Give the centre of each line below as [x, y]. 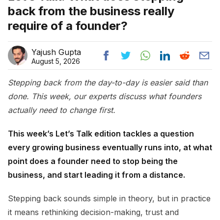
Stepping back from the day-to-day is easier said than [108, 83]
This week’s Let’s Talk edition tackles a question [101, 134]
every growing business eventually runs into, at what [110, 148]
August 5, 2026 [56, 61]
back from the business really [91, 11]
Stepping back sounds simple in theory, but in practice [109, 199]
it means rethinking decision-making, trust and [93, 212]
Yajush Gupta [56, 52]
